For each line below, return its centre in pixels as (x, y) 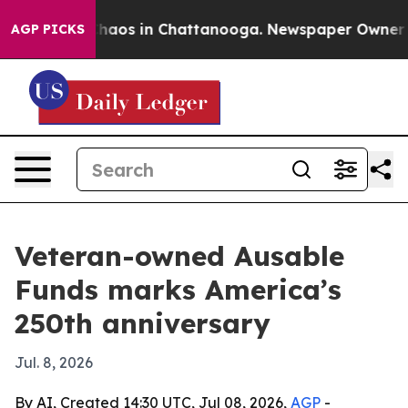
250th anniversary (143, 323)
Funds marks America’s (178, 290)
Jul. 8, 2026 (54, 362)
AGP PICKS (48, 29)
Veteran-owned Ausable (179, 256)
